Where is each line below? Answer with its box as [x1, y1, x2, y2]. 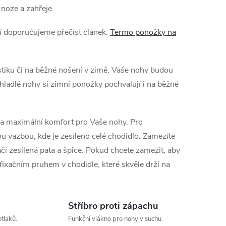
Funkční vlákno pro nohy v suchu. [68, 214, 163, 223]
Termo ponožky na [110, 26, 176, 38]
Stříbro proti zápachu [68, 199, 158, 212]
